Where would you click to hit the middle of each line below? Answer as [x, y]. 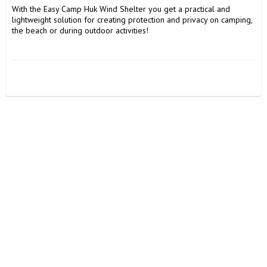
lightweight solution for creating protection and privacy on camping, [132, 20]
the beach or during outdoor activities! [80, 31]
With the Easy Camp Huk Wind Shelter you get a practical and [121, 9]
